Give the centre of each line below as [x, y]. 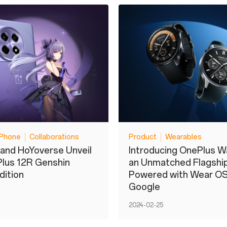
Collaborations [54, 137]
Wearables [183, 137]
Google [144, 187]
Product [143, 137]
